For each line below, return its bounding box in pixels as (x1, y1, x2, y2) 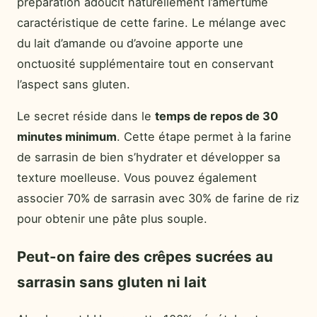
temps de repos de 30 (155, 109, 278, 124)
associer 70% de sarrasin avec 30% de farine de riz (17, 191, 299, 206)
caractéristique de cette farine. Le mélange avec (17, 15, 286, 30)
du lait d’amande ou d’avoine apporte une (17, 35, 243, 50)
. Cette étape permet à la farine (117, 129, 292, 144)
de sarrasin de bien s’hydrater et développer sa (17, 150, 280, 165)
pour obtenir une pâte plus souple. (17, 212, 207, 226)
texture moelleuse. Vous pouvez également (17, 171, 257, 185)
